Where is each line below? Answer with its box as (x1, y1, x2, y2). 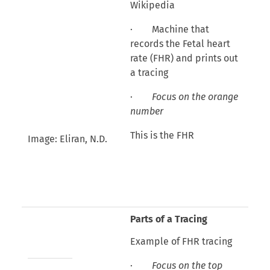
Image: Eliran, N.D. (27, 133, 107, 145)
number (130, 105, 163, 117)
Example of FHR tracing (130, 235, 232, 247)
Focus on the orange (151, 90, 238, 102)
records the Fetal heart (130, 37, 230, 49)
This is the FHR (130, 129, 194, 141)
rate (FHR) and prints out (130, 52, 238, 64)
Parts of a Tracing (130, 213, 207, 225)
